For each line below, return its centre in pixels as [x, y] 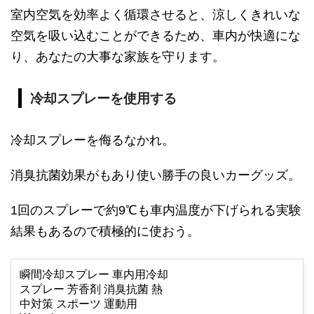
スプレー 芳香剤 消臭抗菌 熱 [91, 289]
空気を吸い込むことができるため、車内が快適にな [156, 35]
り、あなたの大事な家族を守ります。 [118, 56]
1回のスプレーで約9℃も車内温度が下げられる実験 [156, 210]
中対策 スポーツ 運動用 [78, 303]
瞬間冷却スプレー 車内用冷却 [94, 274]
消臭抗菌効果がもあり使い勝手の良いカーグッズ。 [156, 175]
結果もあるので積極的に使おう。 [105, 231]
